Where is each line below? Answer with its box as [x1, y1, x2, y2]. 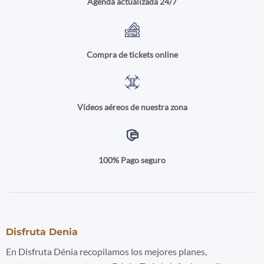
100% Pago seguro [98, 154, 166, 165]
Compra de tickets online [86, 49, 178, 60]
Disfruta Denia [5, 226, 78, 238]
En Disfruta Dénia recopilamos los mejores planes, [5, 246, 207, 258]
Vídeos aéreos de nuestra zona [77, 102, 187, 113]
